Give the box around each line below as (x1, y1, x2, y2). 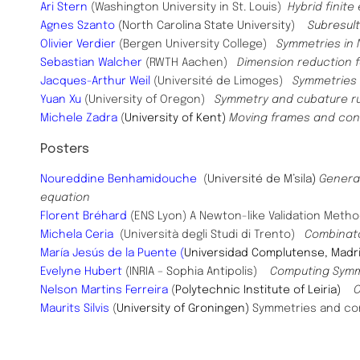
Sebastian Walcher (40, 57, 142, 69)
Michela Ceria (40, 229, 113, 241)
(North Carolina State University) (115, 20, 305, 32)
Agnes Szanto (40, 20, 115, 32)
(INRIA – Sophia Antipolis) (122, 266, 257, 278)
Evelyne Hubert (40, 266, 122, 278)
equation (40, 192, 90, 204)
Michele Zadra (40, 112, 117, 125)
